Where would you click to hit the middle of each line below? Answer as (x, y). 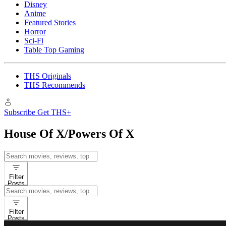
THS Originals (48, 76)
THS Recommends (55, 85)
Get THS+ (54, 112)
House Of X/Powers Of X (69, 133)
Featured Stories (50, 22)
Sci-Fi (34, 41)
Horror (35, 32)
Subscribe (20, 112)
